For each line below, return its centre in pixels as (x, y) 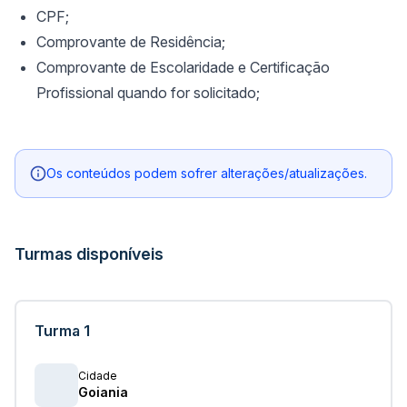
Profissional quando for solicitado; (148, 92)
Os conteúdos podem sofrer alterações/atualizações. (207, 173)
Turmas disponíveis (89, 253)
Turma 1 (62, 330)
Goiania (103, 392)
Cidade (98, 375)
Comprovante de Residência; (131, 41)
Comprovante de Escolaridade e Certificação (183, 67)
